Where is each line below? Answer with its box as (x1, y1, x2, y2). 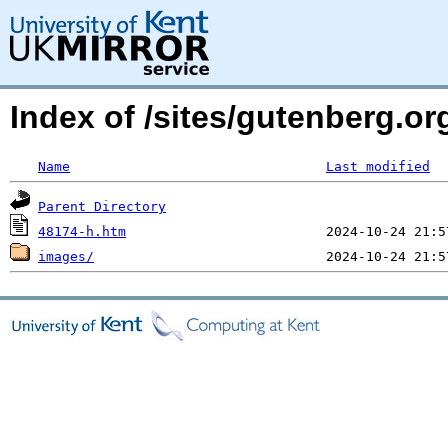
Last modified (326, 159, 430, 174)
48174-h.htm (38, 224, 126, 239)
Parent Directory (38, 199, 166, 214)
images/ (38, 249, 94, 264)
